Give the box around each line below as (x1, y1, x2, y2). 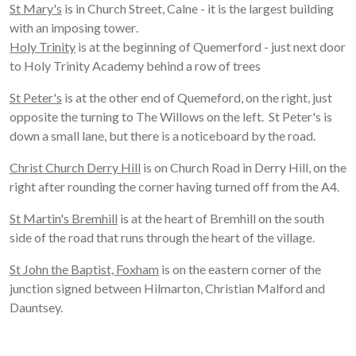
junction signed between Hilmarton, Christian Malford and (10, 281, 325, 296)
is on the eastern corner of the (159, 261, 321, 277)
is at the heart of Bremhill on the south (118, 211, 324, 226)
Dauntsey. (10, 300, 63, 315)
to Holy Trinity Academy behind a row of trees (10, 58, 261, 74)
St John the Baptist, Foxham (10, 261, 159, 277)
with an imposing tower (10, 20, 136, 36)
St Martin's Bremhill (10, 211, 118, 226)
